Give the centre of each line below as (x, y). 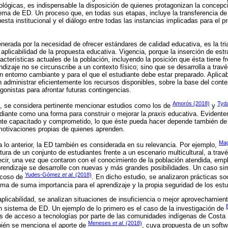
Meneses (100, 223)
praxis (157, 113)
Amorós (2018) (191, 104)
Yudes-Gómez (44, 175)
